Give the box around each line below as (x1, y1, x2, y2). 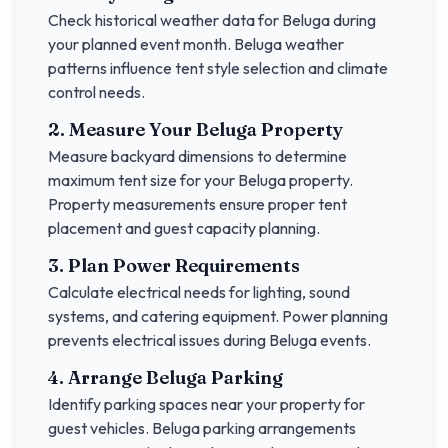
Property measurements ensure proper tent (48, 194, 347, 214)
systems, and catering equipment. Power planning (48, 306, 388, 326)
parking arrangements (200, 418, 356, 438)
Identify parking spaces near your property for (48, 394, 365, 414)
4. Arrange (48, 366, 146, 389)
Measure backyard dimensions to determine (48, 146, 347, 166)
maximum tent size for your (48, 170, 238, 190)
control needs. (48, 82, 145, 102)
